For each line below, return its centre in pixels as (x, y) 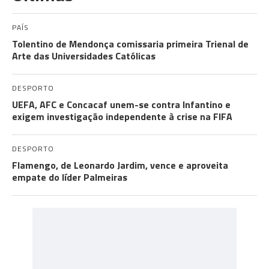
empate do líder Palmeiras (70, 177)
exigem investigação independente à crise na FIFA (122, 116)
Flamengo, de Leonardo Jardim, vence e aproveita (120, 165)
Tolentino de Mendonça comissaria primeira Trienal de (130, 44)
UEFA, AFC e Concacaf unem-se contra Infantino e (121, 104)
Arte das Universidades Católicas (84, 56)
